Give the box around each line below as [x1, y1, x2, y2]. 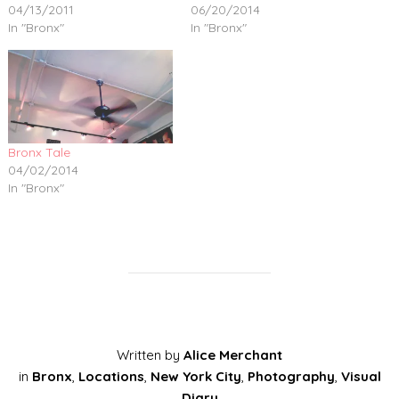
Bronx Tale [7, 144, 70, 161]
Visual [340, 368, 381, 386]
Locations [77, 368, 144, 386]
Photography [247, 368, 335, 386]
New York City [150, 368, 241, 386]
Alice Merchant [183, 346, 282, 364]
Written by [117, 346, 183, 364]
